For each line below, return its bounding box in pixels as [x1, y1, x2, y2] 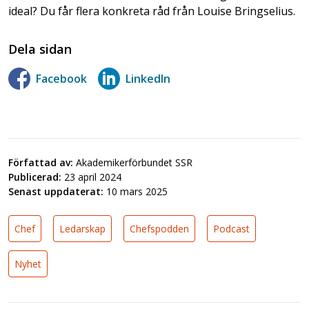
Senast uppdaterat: [8, 185, 103, 199]
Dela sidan [8, 41, 72, 58]
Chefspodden [130, 222, 189, 236]
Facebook [36, 71, 87, 87]
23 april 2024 [64, 170, 121, 184]
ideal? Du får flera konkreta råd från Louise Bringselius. [8, 3, 295, 19]
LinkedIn [126, 71, 170, 87]
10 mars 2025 [106, 185, 168, 199]
